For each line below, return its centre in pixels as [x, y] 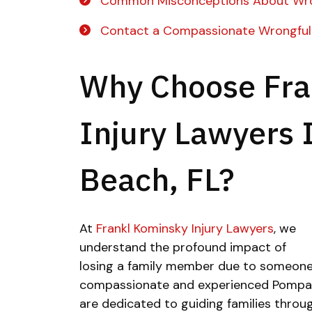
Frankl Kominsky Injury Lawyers [185, 228]
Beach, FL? [157, 179]
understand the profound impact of [183, 247]
